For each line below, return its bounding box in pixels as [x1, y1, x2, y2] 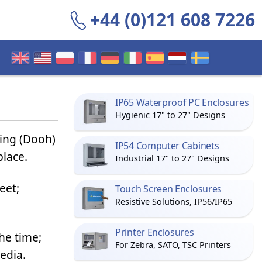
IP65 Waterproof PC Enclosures [115, 96, 249, 109]
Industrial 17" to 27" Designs [115, 153, 229, 164]
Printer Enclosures [115, 226, 194, 239]
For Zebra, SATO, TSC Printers [115, 239, 231, 250]
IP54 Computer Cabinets [115, 139, 219, 152]
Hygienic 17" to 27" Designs [115, 109, 225, 120]
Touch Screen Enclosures [115, 182, 222, 195]
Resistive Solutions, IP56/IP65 [115, 196, 232, 207]
